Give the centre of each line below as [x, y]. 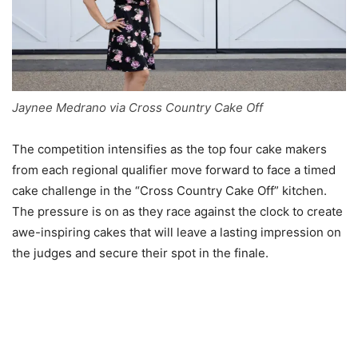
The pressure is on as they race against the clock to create [177, 211]
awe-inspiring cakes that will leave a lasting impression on [177, 232]
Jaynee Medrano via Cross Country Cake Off [137, 107]
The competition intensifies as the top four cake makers [169, 149]
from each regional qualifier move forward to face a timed [174, 169]
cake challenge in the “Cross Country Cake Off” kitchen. [169, 190]
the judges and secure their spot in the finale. [140, 253]
